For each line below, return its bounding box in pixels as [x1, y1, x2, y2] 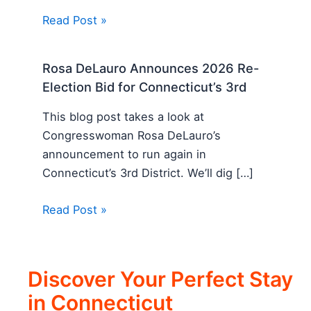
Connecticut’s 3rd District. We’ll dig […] [42, 166, 254, 180]
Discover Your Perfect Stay [28, 267, 293, 292]
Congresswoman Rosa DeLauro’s [42, 128, 221, 143]
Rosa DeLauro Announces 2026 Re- [42, 60, 260, 76]
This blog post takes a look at [42, 110, 205, 124]
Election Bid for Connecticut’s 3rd [42, 78, 247, 94]
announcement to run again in [42, 147, 207, 162]
